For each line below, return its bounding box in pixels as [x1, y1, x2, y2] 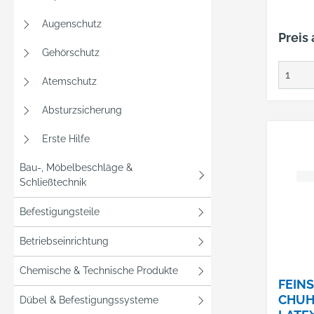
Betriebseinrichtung [20, 235, 109, 247]
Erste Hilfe [42, 133, 90, 144]
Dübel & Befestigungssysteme [20, 294, 158, 306]
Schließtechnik [20, 177, 86, 188]
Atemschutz [42, 76, 97, 87]
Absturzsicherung [42, 104, 122, 116]
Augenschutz [42, 18, 102, 29]
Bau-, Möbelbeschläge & [20, 162, 132, 173]
